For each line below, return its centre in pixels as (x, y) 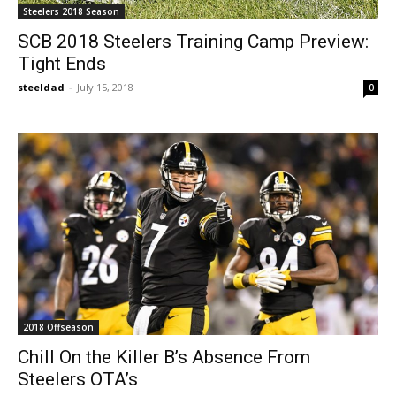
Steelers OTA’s (78, 379)
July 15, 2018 (105, 87)
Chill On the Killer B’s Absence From (164, 357)
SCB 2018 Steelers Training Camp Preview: (193, 41)
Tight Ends (62, 63)
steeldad (41, 87)
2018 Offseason (58, 327)
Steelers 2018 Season (71, 11)
